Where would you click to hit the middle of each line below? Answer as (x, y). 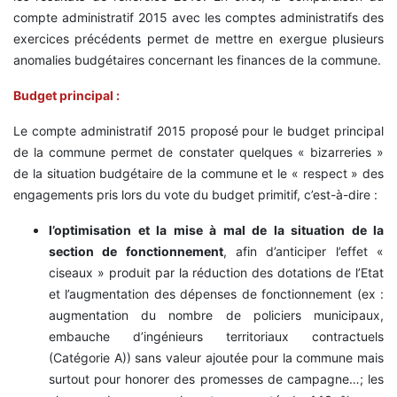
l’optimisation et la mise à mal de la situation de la (216, 230)
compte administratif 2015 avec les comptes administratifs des (198, 18)
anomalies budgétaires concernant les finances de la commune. (197, 60)
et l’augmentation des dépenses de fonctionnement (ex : (216, 294)
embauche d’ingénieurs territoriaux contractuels (216, 337)
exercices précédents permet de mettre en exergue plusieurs (198, 39)
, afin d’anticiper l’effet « (304, 252)
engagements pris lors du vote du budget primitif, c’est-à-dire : (195, 195)
